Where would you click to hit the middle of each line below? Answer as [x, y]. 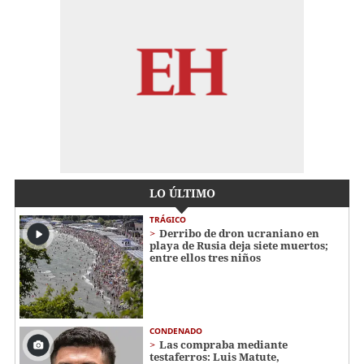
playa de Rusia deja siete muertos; [239, 246]
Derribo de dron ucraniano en [239, 234]
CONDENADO [176, 330]
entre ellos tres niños [205, 258]
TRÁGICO [168, 220]
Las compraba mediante [223, 344]
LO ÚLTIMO [182, 193]
